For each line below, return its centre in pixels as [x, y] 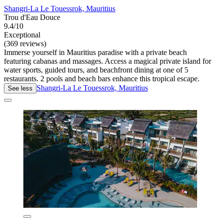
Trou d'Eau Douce [32, 17]
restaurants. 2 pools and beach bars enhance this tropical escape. [102, 78]
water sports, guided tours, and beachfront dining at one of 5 [96, 70]
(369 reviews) [25, 43]
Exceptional [22, 35]
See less [20, 88]
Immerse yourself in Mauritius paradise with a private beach [95, 52]
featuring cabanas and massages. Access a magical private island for [108, 61]
